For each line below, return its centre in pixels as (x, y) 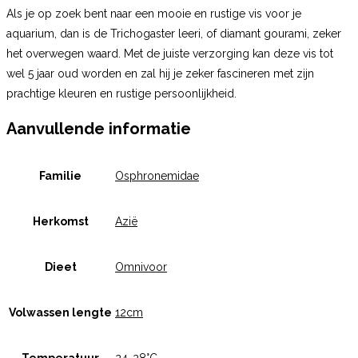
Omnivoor (141, 267)
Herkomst (60, 222)
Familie (60, 176)
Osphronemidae (157, 176)
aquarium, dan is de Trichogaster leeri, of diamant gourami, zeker (174, 34)
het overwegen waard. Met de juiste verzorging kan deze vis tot (170, 54)
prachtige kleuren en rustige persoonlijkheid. (121, 94)
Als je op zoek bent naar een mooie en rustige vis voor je (154, 14)
